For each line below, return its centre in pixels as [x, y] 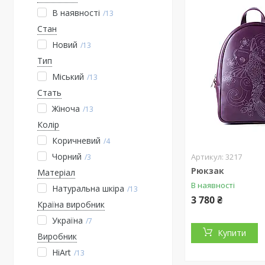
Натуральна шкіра [88, 188]
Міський [68, 77]
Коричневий [76, 140]
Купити [232, 233]
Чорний [67, 156]
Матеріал [56, 172]
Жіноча [66, 109]
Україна [67, 220]
